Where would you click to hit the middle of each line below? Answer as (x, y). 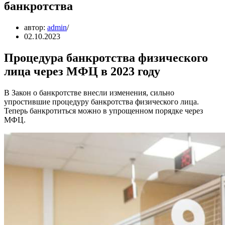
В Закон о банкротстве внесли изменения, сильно (89, 92)
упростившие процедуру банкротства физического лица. (101, 101)
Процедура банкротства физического (106, 58)
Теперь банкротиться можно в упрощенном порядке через (103, 110)
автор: (36, 27)
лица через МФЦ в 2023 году (82, 71)
